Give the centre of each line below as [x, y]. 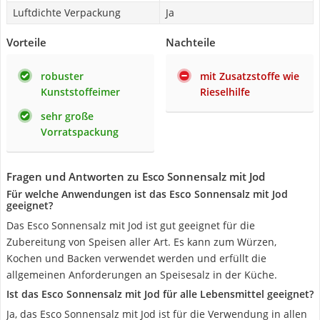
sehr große [67, 116]
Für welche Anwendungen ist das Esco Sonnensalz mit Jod [147, 194]
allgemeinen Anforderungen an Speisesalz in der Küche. [142, 275]
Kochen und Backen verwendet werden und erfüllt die [136, 258]
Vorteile [26, 42]
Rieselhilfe [225, 92]
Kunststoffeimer [80, 92]
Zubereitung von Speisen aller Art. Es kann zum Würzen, [141, 242]
